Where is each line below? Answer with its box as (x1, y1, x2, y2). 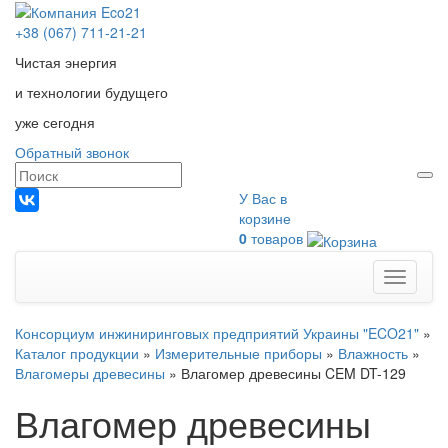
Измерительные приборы (155, 342, 322, 363)
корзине (239, 208, 291, 229)
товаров (247, 228, 307, 249)
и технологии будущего (15, 82, 168, 103)
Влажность (338, 342, 408, 363)
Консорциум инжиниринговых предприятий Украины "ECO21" (15, 322, 419, 343)
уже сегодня (15, 112, 95, 133)
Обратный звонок (15, 142, 129, 163)
